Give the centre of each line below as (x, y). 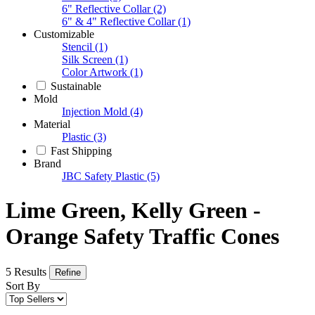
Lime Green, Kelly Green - (133, 211)
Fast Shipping (81, 150)
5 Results (26, 271)
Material (52, 124)
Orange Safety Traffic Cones (142, 237)
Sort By (23, 285)
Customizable (64, 34)
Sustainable (76, 86)
